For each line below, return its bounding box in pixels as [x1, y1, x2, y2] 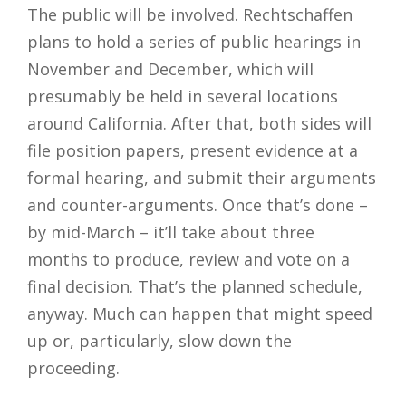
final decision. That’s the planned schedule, [27, 275, 362, 297]
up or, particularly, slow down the [27, 329, 292, 352]
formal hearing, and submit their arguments [27, 166, 376, 188]
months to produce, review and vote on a [27, 247, 350, 270]
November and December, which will [27, 57, 314, 80]
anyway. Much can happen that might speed [27, 302, 372, 324]
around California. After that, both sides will [27, 111, 372, 134]
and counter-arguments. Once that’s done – [27, 193, 368, 216]
